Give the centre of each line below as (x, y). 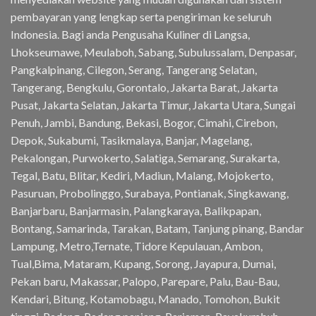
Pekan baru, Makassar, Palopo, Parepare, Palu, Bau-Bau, (145, 281)
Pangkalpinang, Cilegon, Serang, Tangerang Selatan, (134, 70)
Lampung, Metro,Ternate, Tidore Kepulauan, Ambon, (136, 246)
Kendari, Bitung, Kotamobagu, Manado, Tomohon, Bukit (145, 299)
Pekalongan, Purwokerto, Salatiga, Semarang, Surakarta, (145, 158)
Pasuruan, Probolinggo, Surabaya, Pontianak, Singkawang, (150, 193)
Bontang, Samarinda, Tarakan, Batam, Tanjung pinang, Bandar (157, 229)
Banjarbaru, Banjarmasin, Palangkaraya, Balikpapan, (136, 211)
